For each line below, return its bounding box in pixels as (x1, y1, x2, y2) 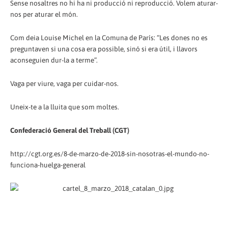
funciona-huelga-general (10, 160, 85, 169)
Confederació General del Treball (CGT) (10, 126, 129, 134)
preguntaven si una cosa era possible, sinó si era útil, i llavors (10, 45, 197, 53)
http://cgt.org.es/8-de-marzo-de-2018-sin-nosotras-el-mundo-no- (10, 149, 209, 158)
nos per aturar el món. (10, 10, 78, 19)
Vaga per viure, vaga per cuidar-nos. (10, 79, 119, 88)
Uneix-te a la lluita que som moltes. (10, 103, 119, 111)
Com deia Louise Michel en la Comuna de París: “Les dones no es (10, 34, 208, 42)
